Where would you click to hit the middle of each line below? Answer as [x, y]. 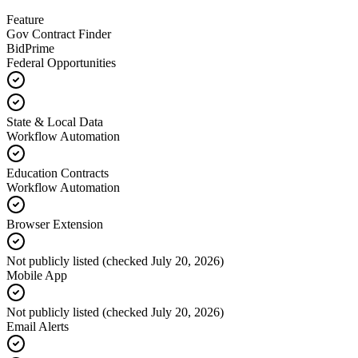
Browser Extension [55, 225]
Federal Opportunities [61, 63]
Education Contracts [58, 173]
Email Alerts [38, 327]
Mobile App [37, 276]
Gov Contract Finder [59, 34]
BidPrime [30, 49]
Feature [25, 20]
